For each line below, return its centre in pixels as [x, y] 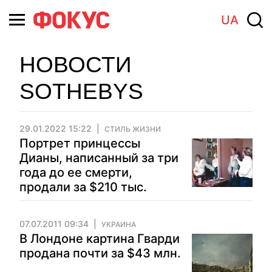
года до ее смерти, [76, 172]
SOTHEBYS [81, 91]
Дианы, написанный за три [99, 158]
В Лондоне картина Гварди [100, 239]
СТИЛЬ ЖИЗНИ [133, 129]
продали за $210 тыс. [83, 187]
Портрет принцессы [80, 143]
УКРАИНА [119, 224]
